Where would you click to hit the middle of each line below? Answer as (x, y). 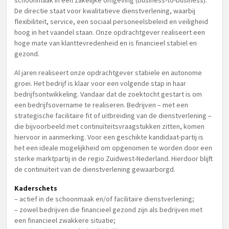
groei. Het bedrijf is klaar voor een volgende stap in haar (100, 83)
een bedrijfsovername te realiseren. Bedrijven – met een (101, 105)
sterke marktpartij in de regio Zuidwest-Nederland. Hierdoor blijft (113, 158)
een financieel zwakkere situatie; (65, 220)
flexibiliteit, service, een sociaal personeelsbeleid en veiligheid (111, 21)
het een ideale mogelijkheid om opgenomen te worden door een (113, 148)
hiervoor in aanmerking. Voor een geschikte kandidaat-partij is (109, 137)
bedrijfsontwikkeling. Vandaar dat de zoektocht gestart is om (108, 94)
